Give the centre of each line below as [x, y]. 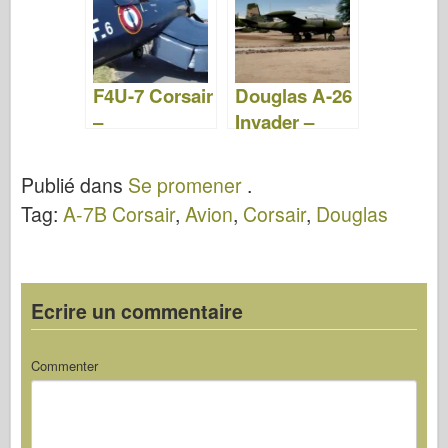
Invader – [274, 121]
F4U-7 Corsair [152, 95]
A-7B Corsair [119, 214]
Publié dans [74, 185]
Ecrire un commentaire [136, 310]
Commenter [64, 365]
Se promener [185, 185]
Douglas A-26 [293, 95]
